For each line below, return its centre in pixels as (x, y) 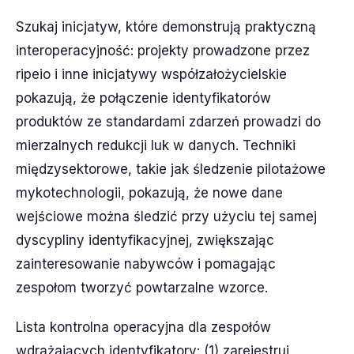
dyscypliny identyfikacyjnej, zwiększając (145, 240)
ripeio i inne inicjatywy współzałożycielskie (151, 74)
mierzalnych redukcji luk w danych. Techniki (156, 145)
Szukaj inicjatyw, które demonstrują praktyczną (166, 27)
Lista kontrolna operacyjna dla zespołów (143, 327)
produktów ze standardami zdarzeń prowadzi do (168, 122)
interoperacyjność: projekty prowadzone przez (163, 51)
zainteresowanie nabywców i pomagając (146, 264)
